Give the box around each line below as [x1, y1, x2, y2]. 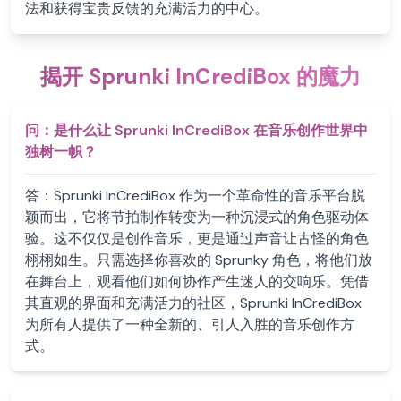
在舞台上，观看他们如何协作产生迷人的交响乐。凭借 [25, 272, 369, 291]
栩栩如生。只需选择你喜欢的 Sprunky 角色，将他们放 [25, 251, 372, 269]
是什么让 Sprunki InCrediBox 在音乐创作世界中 [54, 121, 368, 140]
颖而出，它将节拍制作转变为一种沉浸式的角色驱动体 [25, 208, 369, 226]
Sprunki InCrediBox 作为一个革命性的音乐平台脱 [54, 186, 365, 205]
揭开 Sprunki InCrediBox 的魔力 [40, 63, 361, 90]
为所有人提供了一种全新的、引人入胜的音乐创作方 [25, 315, 354, 334]
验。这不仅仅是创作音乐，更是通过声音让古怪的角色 [25, 229, 369, 248]
